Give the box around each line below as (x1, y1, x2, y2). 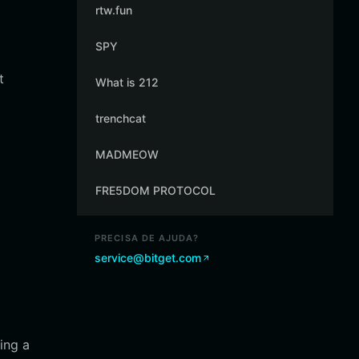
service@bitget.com (95, 251, 201, 264)
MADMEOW (95, 147, 159, 161)
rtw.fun (95, 3, 132, 17)
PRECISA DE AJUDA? (95, 232, 199, 244)
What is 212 (95, 75, 159, 89)
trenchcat (95, 111, 146, 125)
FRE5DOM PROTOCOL (95, 184, 216, 197)
